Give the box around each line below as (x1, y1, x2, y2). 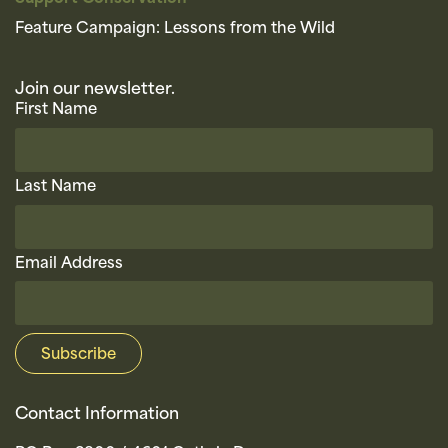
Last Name (15, 180, 96, 196)
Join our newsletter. (15, 82, 175, 99)
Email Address (15, 256, 123, 272)
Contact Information (15, 407, 179, 424)
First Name (15, 103, 97, 119)
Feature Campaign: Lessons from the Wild (15, 22, 335, 38)
